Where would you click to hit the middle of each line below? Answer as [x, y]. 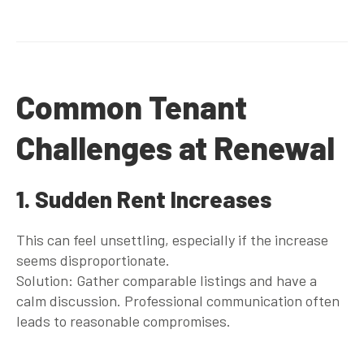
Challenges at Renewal [175, 147]
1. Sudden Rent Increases [144, 199]
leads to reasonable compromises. [123, 321]
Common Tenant [132, 106]
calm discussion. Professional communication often [178, 300]
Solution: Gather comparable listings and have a [167, 280]
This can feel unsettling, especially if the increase [172, 239]
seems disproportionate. [93, 260]
